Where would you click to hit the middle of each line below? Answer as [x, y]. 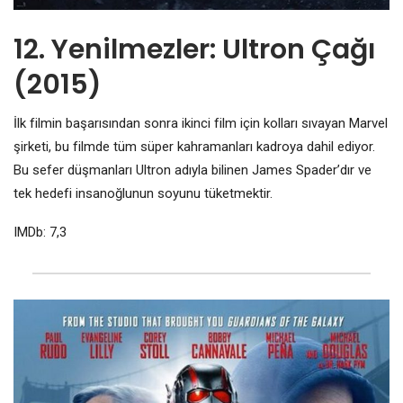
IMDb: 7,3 [40, 233]
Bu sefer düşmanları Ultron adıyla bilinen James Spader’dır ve [193, 170]
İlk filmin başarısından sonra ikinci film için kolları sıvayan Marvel [201, 124]
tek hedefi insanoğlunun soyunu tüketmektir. [143, 194]
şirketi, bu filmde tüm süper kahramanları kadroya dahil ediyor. [194, 147]
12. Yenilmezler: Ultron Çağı [195, 50]
